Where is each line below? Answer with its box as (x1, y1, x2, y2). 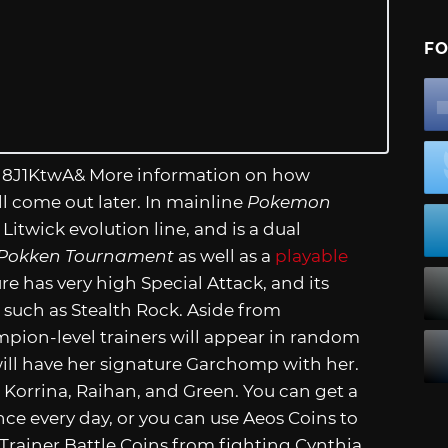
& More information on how (74, 165, 310, 186)
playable (275, 246, 348, 267)
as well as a (174, 246, 275, 267)
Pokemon (247, 192, 331, 213)
